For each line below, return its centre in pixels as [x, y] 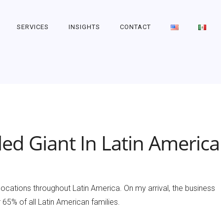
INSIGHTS [84, 27]
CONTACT [135, 27]
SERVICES [33, 27]
